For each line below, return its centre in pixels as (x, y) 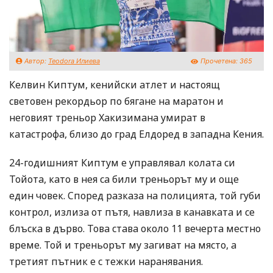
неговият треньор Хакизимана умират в (107, 118)
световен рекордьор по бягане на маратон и (116, 101)
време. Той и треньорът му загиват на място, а (123, 245)
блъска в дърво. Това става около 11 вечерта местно (135, 229)
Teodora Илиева (74, 61)
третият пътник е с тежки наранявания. (106, 262)
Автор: (35, 61)
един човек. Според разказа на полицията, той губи (135, 196)
